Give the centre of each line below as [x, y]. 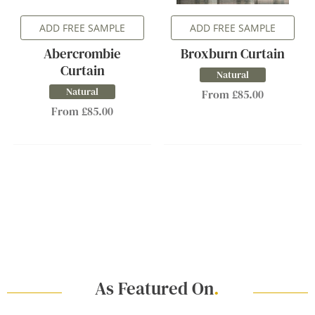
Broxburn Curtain [233, 53]
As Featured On [155, 288]
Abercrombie [82, 53]
